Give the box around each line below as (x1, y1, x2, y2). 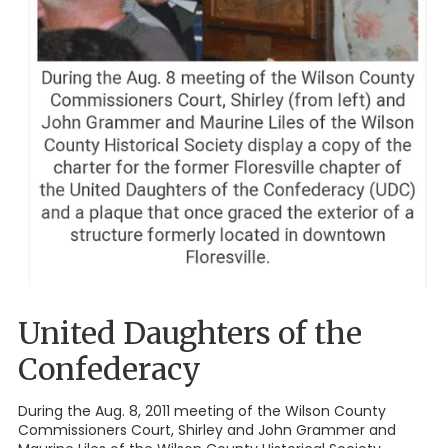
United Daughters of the (18, 314, 362, 353)
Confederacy (18, 350, 201, 389)
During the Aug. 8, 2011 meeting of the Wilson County (18, 401, 386, 422)
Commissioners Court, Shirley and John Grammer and (18, 420, 396, 441)
